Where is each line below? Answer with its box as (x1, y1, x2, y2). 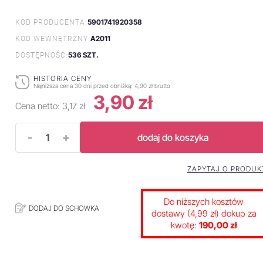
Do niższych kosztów (164, 196, 244, 207)
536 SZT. (68, 50, 99, 59)
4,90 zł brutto (134, 82, 170, 89)
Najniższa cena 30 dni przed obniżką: (33, 82, 134, 89)
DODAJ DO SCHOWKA (29, 204, 99, 213)
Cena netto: (15, 100, 62, 112)
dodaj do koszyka (137, 131, 209, 143)
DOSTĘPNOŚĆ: (15, 51, 68, 59)
